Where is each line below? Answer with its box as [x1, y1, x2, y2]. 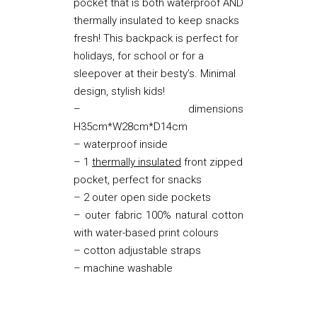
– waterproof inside [74, 137, 168, 151]
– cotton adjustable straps [74, 243, 201, 257]
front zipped [181, 155, 243, 168]
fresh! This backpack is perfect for [74, 31, 238, 45]
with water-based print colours [74, 226, 219, 239]
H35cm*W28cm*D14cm [74, 120, 188, 133]
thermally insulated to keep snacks [74, 13, 239, 27]
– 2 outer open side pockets [74, 190, 211, 204]
